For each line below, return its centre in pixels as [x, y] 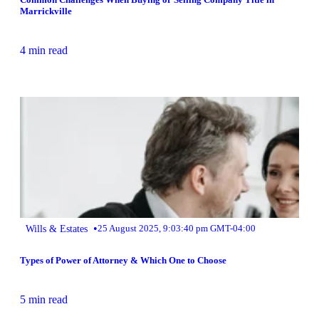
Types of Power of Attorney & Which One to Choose [123, 261]
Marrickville [46, 11]
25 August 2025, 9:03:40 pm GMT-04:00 [177, 228]
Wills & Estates [57, 229]
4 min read [44, 50]
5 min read [44, 300]
